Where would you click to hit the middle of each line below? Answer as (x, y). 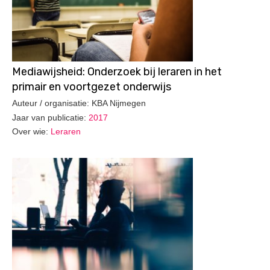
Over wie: (31, 132)
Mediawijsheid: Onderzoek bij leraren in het (117, 72)
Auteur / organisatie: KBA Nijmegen (79, 103)
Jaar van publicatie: (50, 117)
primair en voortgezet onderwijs (92, 87)
